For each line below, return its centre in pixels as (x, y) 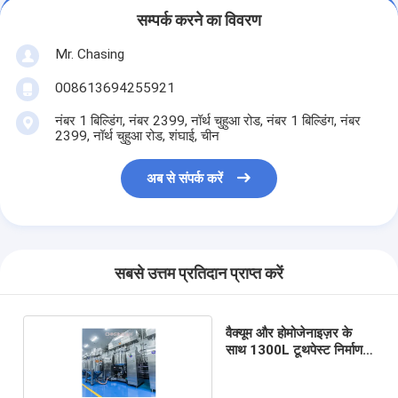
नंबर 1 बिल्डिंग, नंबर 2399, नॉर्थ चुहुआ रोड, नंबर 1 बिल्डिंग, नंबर (207, 120)
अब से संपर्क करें (185, 179)
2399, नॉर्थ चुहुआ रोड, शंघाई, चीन (137, 135)
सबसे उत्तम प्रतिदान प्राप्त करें (199, 274)
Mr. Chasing (89, 54)
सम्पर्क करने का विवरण (199, 21)
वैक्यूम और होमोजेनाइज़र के (289, 333)
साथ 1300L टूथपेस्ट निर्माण (295, 350)
